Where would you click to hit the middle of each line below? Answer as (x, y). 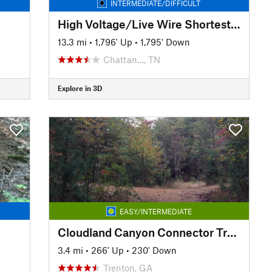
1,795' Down (165, 42)
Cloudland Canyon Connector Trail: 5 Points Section (232, 232)
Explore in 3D (80, 88)
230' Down (154, 250)
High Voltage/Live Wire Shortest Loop (235, 24)
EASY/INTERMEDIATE (155, 211)
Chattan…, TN (131, 59)
